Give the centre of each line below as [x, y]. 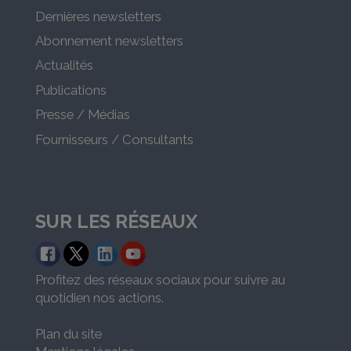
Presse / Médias [82, 115]
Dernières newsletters [98, 16]
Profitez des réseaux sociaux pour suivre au [160, 280]
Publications [71, 90]
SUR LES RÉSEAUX [116, 222]
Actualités [64, 65]
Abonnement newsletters [109, 40]
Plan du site [68, 334]
